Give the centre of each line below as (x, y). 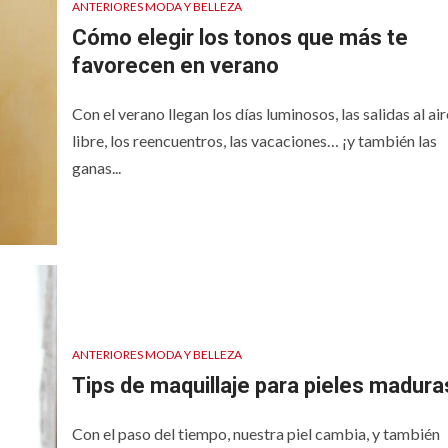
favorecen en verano (175, 65)
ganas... (96, 167)
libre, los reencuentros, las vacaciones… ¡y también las (254, 140)
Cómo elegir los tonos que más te (239, 37)
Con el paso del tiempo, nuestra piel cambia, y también (255, 433)
